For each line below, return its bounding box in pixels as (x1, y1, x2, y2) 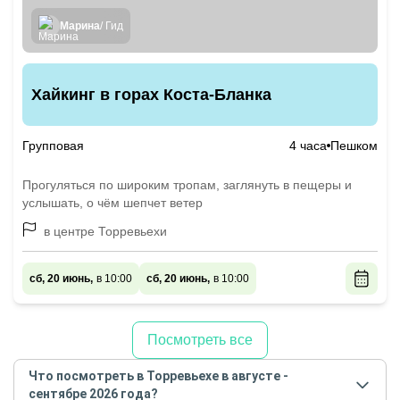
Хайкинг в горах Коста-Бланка (31, 86, 271, 104)
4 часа (289, 138, 327, 153)
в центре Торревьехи (44, 224, 167, 238)
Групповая (22, 138, 84, 153)
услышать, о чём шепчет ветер (22, 196, 203, 210)
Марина (60, 20, 100, 32)
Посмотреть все (147, 332, 253, 347)
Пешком (330, 138, 378, 153)
